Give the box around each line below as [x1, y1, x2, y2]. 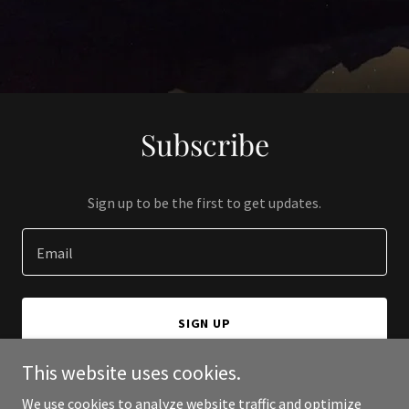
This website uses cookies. [22, 360, 241, 385]
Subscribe [140, 124, 269, 163]
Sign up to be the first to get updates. [88, 194, 321, 212]
